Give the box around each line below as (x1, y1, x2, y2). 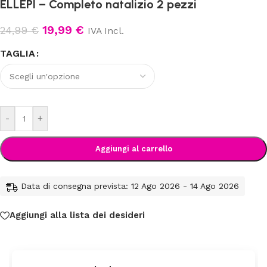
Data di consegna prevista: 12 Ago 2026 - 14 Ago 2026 (21, 181, 239, 191)
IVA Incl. (88, 25, 124, 37)
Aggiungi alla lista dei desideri (10, 210, 145, 221)
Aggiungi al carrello (95, 144, 172, 154)
